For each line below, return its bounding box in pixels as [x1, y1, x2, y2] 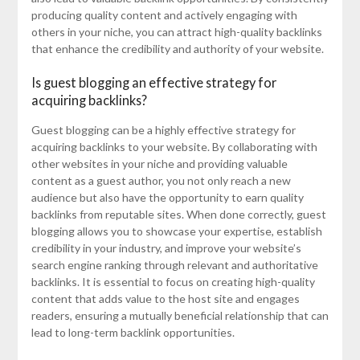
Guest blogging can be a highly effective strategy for [31, 123, 296, 137]
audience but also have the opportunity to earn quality [31, 190, 304, 205]
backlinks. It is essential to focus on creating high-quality [31, 275, 315, 289]
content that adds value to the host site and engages [31, 292, 300, 306]
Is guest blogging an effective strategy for [31, 75, 276, 91]
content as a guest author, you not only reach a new [31, 174, 291, 188]
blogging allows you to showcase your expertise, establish [31, 224, 322, 239]
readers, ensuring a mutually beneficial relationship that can [31, 309, 329, 323]
